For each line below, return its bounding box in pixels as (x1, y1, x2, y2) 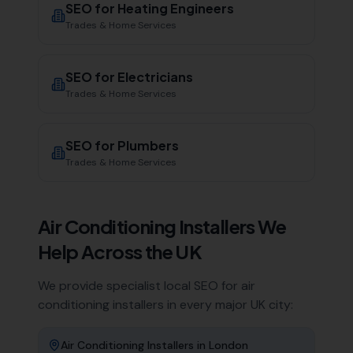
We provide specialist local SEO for (38, 277, 241, 294)
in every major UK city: (164, 296, 293, 313)
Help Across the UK (38, 240, 203, 263)
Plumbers (117, 137, 179, 154)
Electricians (117, 69, 193, 85)
